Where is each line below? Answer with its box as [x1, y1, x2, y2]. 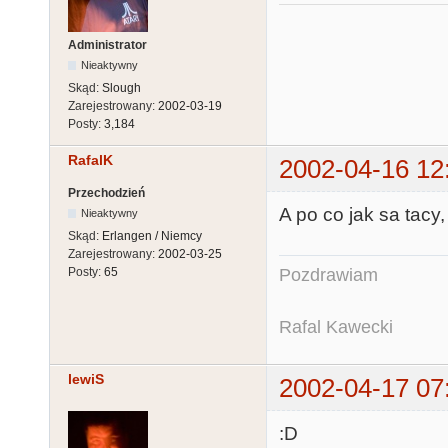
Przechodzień [68, 185, 145, 200]
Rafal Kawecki [279, 316, 393, 337]
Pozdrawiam [279, 264, 378, 285]
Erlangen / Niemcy [102, 228, 202, 243]
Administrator [68, 37, 147, 52]
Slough [102, 80, 141, 95]
